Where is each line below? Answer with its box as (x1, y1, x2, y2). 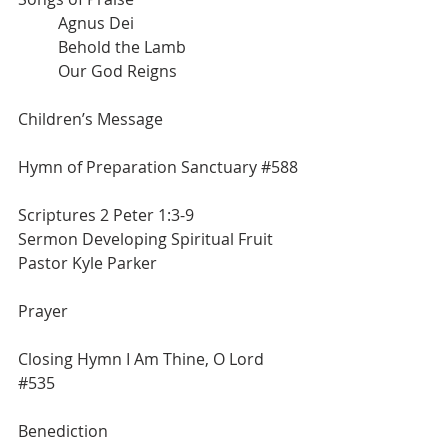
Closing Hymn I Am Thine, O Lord (18, 348, 268, 370)
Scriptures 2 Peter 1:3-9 (18, 204, 194, 226)
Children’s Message (18, 108, 163, 130)
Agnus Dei (58, 12, 134, 34)
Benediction (18, 420, 108, 442)
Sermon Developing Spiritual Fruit (18, 228, 273, 250)
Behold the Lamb (58, 36, 186, 58)
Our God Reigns (58, 60, 177, 82)
